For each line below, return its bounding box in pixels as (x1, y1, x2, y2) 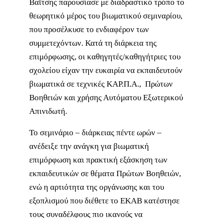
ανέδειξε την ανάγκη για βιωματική (29, 142, 149, 151)
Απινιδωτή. (29, 106, 67, 116)
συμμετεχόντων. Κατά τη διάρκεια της (29, 38, 157, 48)
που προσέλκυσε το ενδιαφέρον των (29, 24, 149, 34)
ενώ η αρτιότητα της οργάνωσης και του (29, 182, 164, 192)
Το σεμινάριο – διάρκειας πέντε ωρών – (29, 128, 162, 138)
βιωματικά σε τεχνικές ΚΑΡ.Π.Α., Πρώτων (29, 79, 173, 89)
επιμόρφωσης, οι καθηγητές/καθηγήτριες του (29, 52, 181, 61)
